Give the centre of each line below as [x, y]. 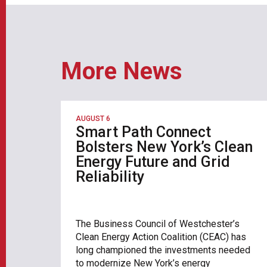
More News [122, 71]
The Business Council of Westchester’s [158, 224]
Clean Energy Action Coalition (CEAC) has [161, 237]
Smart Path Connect [143, 132]
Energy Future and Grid [153, 162]
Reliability [110, 176]
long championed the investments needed [163, 250]
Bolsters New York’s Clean [164, 147]
